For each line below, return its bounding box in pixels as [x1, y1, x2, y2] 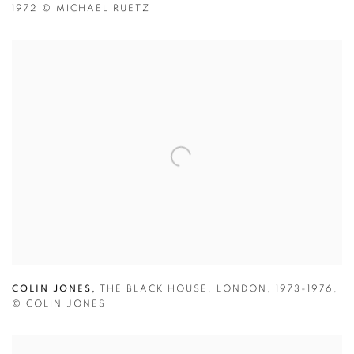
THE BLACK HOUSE [96, 284, 209, 294]
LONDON [217, 284, 268, 294]
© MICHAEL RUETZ [41, 3, 150, 13]
